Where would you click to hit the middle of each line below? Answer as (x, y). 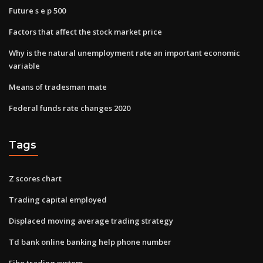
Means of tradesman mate (58, 87)
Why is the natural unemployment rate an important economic (124, 53)
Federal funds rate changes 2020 (70, 108)
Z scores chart (35, 178)
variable (24, 65)
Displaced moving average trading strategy (91, 220)
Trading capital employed (58, 199)
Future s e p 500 (37, 10)
